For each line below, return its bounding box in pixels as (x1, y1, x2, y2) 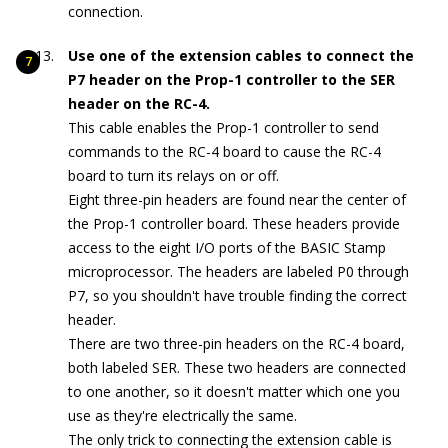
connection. (68, 2, 143, 22)
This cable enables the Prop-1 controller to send (68, 118, 379, 138)
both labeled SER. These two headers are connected (68, 358, 406, 378)
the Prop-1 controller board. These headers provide (68, 214, 400, 234)
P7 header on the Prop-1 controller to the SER (68, 70, 395, 90)
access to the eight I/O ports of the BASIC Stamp (68, 238, 386, 258)
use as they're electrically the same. (68, 406, 297, 426)
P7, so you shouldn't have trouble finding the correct (68, 286, 407, 306)
